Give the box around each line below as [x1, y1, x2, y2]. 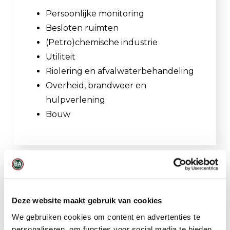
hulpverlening [46, 94, 105, 105]
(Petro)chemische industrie [46, 37, 158, 47]
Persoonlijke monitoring [46, 8, 144, 18]
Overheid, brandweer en [46, 80, 146, 90]
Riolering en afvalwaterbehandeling [46, 66, 194, 76]
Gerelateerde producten [14, 176, 145, 188]
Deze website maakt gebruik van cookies [12, 196, 162, 205]
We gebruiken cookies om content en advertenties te [12, 212, 200, 221]
